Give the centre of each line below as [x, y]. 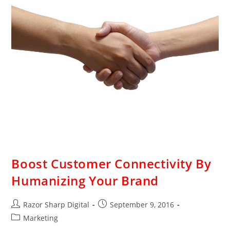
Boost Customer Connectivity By [111, 164]
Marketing [41, 218]
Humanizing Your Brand [85, 181]
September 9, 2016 [142, 205]
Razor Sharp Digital [56, 205]
